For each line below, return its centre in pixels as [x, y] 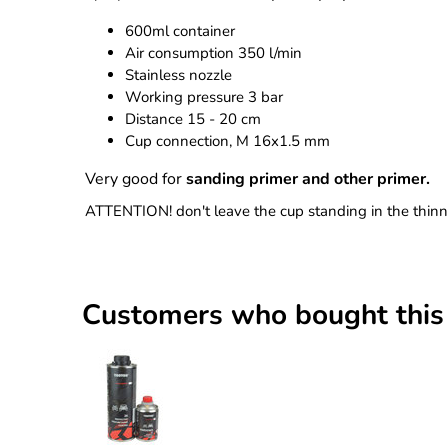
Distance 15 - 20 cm [193, 119]
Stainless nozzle [179, 75]
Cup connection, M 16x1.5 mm [228, 141]
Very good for [136, 179]
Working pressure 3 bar [204, 97]
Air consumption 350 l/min [214, 53]
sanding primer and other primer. [308, 179]
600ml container [180, 31]
